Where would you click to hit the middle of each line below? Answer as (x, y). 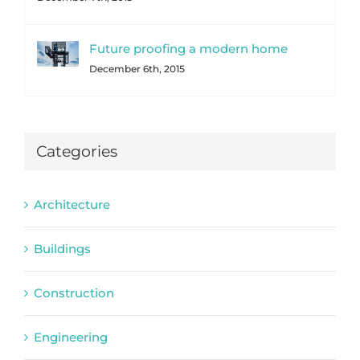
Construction (74, 292)
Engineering (71, 337)
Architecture (72, 204)
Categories (77, 151)
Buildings (62, 248)
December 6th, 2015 (137, 69)
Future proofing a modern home (188, 49)
